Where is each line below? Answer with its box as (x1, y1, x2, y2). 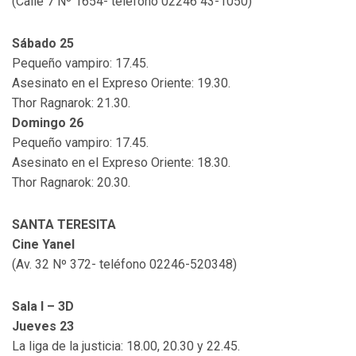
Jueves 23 (12, 319, 74, 335)
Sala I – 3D (12, 299, 74, 315)
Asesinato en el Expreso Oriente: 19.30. (12, 75, 230, 91)
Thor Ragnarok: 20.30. (12, 175, 130, 191)
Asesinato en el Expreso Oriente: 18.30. (12, 155, 230, 171)
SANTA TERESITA (12, 217, 116, 233)
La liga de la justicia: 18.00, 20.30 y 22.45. (12, 339, 240, 354)
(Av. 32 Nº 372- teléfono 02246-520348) (12, 257, 237, 273)
